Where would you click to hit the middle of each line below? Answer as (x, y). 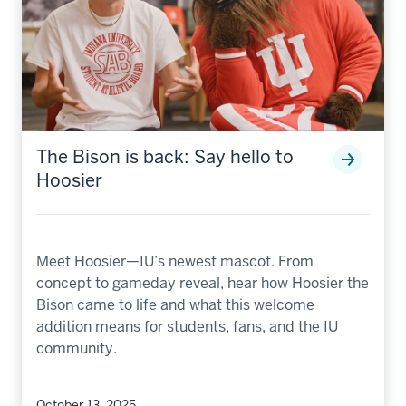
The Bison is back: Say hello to (165, 156)
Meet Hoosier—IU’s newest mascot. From (175, 261)
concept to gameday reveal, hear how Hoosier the (203, 283)
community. (77, 348)
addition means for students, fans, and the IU (187, 326)
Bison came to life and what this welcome (175, 304)
